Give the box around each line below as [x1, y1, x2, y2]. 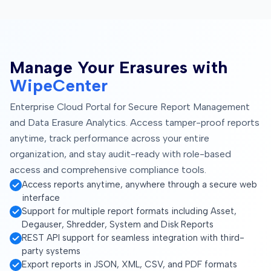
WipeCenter [10, 74, 108, 96]
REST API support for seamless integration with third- [22, 232, 244, 243]
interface [22, 192, 60, 203]
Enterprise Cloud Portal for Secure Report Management [10, 100, 250, 113]
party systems [22, 245, 80, 256]
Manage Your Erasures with [10, 56, 227, 77]
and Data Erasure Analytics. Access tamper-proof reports [10, 116, 260, 128]
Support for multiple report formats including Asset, [22, 205, 237, 217]
